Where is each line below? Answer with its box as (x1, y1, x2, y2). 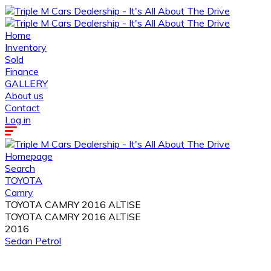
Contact (5, 102, 40, 114)
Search (5, 162, 35, 174)
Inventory (5, 41, 47, 53)
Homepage (5, 150, 53, 162)
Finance (5, 65, 39, 77)
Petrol (35, 235, 61, 247)
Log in (5, 114, 31, 126)
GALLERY (5, 77, 48, 90)
